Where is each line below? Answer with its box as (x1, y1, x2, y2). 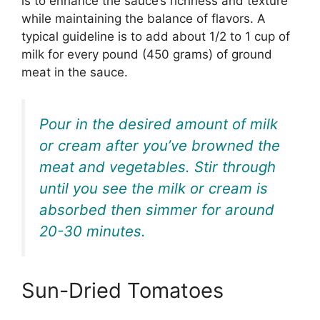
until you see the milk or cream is (39, 179, 268, 198)
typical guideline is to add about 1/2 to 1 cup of (21, 29, 290, 44)
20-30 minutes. (39, 222, 146, 241)
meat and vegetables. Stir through (39, 158, 276, 176)
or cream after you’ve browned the (39, 136, 280, 155)
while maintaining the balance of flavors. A (21, 11, 266, 26)
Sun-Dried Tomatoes (21, 277, 224, 303)
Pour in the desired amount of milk (39, 115, 278, 134)
